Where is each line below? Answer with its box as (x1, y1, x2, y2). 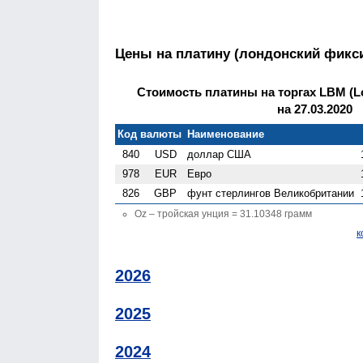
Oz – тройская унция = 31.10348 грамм (135, 207, 312, 220)
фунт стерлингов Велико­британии (187, 186, 355, 199)
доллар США (187, 147, 252, 160)
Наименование (187, 127, 265, 140)
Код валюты (117, 127, 182, 140)
